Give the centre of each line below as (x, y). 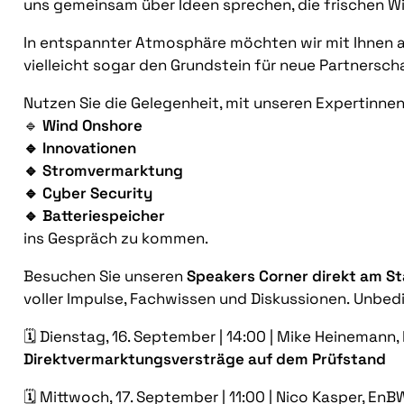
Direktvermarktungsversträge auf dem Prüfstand (205, 359)
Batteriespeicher (102, 216)
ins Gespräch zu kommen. (116, 239)
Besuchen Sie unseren (105, 276)
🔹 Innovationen (80, 148)
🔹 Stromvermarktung (103, 171)
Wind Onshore (92, 126)
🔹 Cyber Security (88, 193)
